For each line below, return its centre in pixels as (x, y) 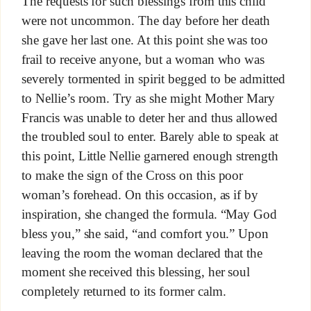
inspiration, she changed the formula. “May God (149, 214)
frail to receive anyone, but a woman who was (143, 59)
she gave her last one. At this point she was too (145, 40)
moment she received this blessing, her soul (136, 272)
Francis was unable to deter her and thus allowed (150, 117)
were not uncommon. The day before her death (146, 21)
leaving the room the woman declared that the (142, 253)
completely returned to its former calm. (124, 292)
